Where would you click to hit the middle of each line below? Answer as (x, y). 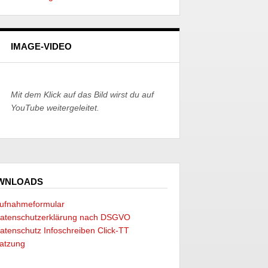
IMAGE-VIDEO (41, 47)
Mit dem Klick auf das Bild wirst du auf (82, 95)
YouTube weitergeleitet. (55, 108)
